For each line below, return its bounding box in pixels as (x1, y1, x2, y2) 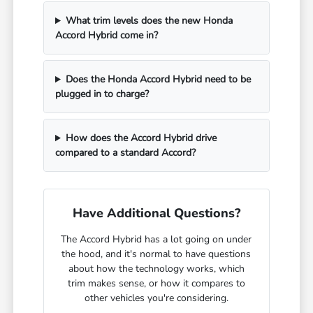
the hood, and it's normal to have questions (61, 247, 252, 261)
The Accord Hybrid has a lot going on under (61, 233, 252, 247)
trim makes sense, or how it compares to (67, 277, 245, 291)
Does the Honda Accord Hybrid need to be (65, 73, 251, 87)
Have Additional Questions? (72, 205, 240, 222)
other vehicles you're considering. (84, 291, 228, 305)
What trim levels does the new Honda (65, 14, 233, 28)
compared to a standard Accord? (55, 146, 196, 160)
